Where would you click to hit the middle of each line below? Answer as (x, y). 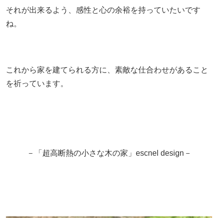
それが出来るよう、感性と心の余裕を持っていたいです (103, 10)
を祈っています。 (37, 83)
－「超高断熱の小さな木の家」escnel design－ (109, 153)
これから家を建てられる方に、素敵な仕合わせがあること (107, 70)
